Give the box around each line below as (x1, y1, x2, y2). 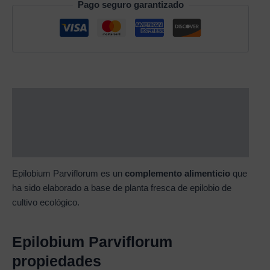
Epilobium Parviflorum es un (12, 168, 125, 178)
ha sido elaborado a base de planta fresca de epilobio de (12, 183, 231, 193)
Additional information (12, 118, 107, 128)
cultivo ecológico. (12, 197, 80, 207)
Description (12, 94, 61, 104)
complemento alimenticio (125, 168, 230, 178)
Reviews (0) (12, 141, 61, 151)
